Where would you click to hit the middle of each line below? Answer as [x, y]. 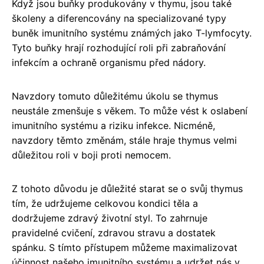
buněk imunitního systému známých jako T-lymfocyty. [132, 33]
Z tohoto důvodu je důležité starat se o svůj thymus [127, 189]
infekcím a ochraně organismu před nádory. [109, 62]
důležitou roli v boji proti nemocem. [91, 155]
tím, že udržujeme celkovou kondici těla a [105, 203]
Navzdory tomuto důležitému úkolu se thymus [115, 96]
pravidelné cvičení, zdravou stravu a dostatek [114, 233]
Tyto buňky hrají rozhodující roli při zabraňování [119, 48]
